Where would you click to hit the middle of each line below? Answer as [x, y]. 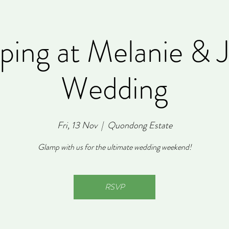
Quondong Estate [140, 125]
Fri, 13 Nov [77, 125]
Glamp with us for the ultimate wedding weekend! [114, 147]
